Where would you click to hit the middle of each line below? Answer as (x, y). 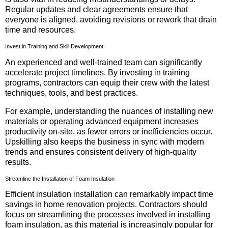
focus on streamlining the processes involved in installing (108, 215)
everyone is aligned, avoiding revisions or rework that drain (111, 20)
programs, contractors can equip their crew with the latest (107, 82)
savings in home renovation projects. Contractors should (106, 205)
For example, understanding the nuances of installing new (109, 111)
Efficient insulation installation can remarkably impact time (109, 194)
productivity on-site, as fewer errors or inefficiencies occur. (109, 131)
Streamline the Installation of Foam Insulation (60, 178)
